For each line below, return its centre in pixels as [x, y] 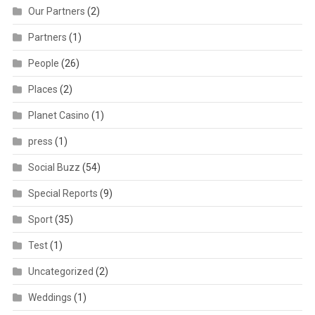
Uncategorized [60, 271]
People [43, 63]
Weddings [50, 297]
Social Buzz [54, 167]
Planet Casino [58, 115]
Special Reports [63, 193]
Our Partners [56, 11]
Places [43, 89]
